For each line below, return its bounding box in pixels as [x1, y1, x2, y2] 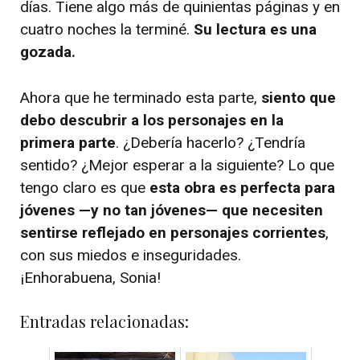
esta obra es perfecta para [149, 178, 335, 197]
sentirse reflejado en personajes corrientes [20, 223, 325, 242]
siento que [257, 88, 336, 107]
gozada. [20, 43, 76, 62]
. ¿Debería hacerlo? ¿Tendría [116, 133, 305, 152]
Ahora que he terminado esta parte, [20, 88, 257, 107]
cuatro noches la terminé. [20, 20, 194, 39]
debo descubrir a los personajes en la [20, 110, 284, 129]
